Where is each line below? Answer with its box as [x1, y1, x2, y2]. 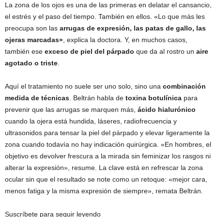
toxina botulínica [125, 94, 182, 102]
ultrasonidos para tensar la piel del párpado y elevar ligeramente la [5, 129, 210, 137]
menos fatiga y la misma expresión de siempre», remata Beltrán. [5, 187, 203, 195]
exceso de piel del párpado [45, 47, 136, 55]
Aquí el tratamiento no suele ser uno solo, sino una [5, 82, 163, 90]
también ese [5, 47, 45, 55]
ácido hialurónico [138, 106, 196, 113]
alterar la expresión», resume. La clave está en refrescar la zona [5, 164, 203, 171]
